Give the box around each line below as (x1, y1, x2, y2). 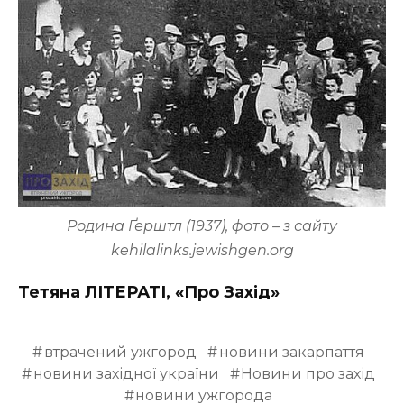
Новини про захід (241, 364, 376, 382)
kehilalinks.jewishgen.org (110, 241, 294, 259)
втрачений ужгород (44, 343, 197, 361)
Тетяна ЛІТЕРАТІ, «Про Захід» (18, 281, 280, 302)
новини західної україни (32, 364, 219, 382)
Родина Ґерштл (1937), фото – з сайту (67, 216, 337, 234)
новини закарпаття (218, 343, 364, 361)
